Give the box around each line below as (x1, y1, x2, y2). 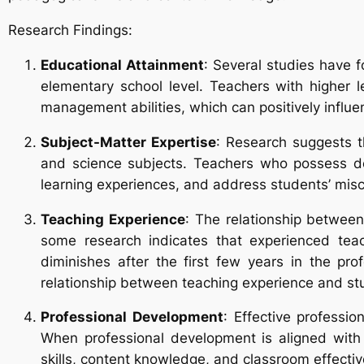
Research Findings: (8, 22, 132, 39)
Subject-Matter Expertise (41, 133, 216, 150)
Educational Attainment (41, 56, 204, 73)
